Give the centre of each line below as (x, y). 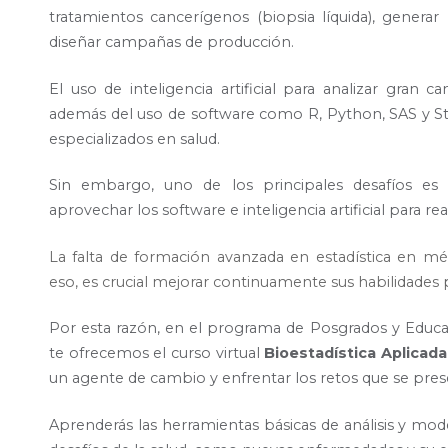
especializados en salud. (134, 138)
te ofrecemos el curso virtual (157, 353)
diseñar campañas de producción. (173, 42)
